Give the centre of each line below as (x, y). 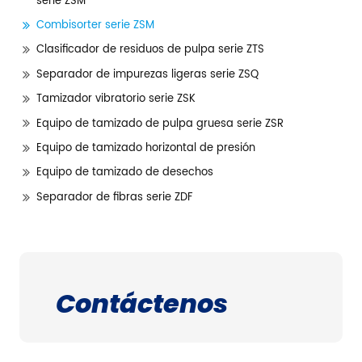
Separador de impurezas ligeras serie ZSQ (147, 74)
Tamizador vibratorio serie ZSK (116, 99)
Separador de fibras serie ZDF (114, 197)
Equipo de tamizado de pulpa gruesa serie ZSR (160, 124)
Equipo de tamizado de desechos (124, 173)
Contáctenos (141, 303)
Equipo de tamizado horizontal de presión (145, 148)
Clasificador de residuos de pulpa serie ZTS (150, 50)
